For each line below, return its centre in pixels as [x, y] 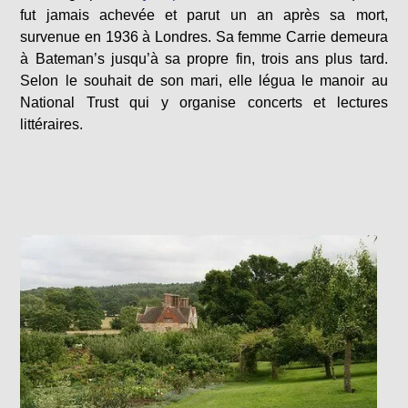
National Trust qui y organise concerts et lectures [204, 103]
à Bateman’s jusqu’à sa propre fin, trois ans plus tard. [204, 59]
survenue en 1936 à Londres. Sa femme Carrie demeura [204, 37]
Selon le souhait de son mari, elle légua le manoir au [204, 81]
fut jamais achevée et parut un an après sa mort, [204, 15]
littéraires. [52, 125]
